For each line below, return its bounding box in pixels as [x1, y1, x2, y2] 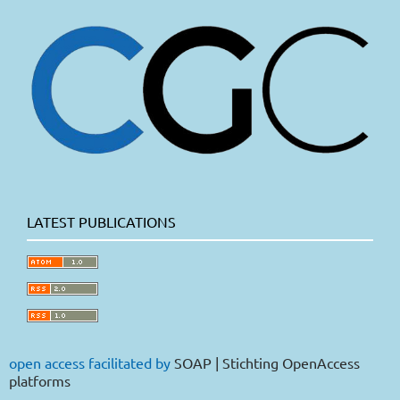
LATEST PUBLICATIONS [27, 212, 176, 230]
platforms [9, 371, 71, 389]
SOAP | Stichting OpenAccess [174, 354, 360, 371]
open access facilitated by [9, 354, 174, 371]
